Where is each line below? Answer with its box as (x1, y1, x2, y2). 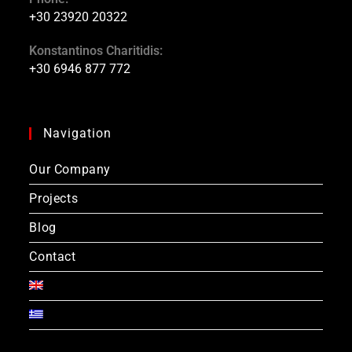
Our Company (29, 162, 112, 178)
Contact (29, 249, 76, 265)
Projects (29, 191, 79, 207)
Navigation (43, 126, 112, 141)
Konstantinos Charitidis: (29, 43, 163, 59)
